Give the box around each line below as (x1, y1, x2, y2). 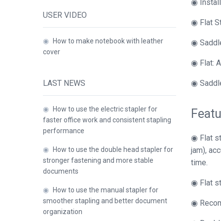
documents (43, 167, 78, 175)
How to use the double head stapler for (53, 146, 173, 153)
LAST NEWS (43, 78, 85, 88)
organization (43, 208, 82, 216)
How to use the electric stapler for (53, 105, 157, 113)
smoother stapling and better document (43, 197, 167, 205)
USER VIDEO (43, 10, 87, 20)
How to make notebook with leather (53, 37, 163, 45)
